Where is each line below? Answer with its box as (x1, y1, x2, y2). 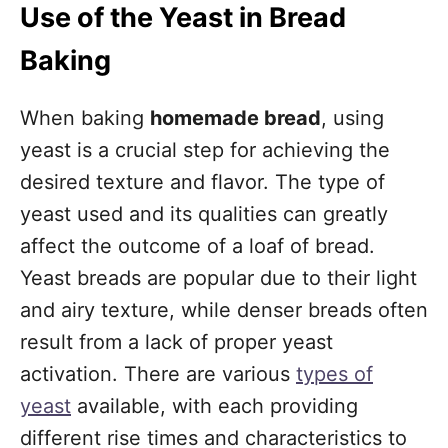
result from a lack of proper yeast (20, 330, 333, 354)
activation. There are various (20, 362, 296, 386)
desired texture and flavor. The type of (20, 170, 385, 194)
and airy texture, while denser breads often (20, 298, 428, 322)
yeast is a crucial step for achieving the (20, 138, 390, 162)
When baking (20, 106, 150, 130)
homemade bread (150, 106, 321, 130)
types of (296, 362, 373, 386)
